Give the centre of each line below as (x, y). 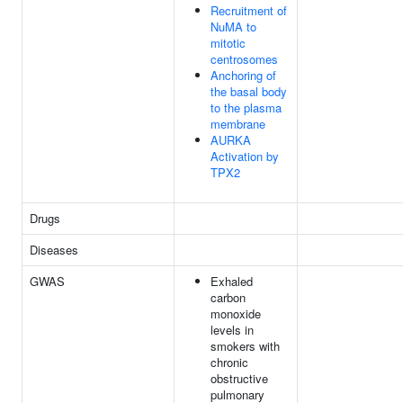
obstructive (239, 378)
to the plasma (246, 107)
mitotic (228, 43)
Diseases (54, 250)
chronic (229, 362)
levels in (232, 330)
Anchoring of (243, 75)
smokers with (245, 346)
